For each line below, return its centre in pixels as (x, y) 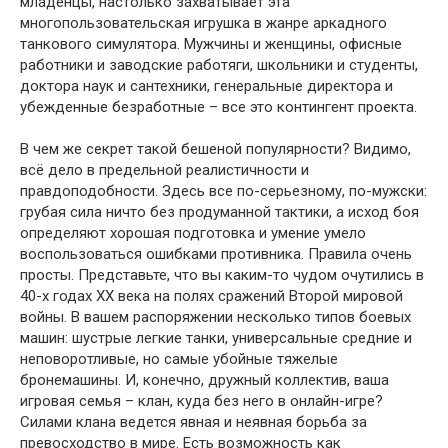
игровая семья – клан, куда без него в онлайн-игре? (201, 401)
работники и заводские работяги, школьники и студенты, (219, 65)
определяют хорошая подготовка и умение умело (193, 233)
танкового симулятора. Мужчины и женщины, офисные (211, 44)
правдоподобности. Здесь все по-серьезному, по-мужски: (223, 191)
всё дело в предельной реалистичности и (164, 170)
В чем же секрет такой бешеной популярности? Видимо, (215, 149)
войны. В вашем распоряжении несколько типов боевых (215, 317)
